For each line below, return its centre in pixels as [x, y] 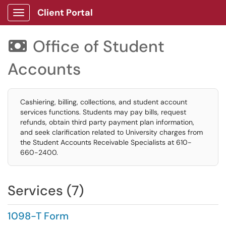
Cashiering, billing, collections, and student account [104, 102]
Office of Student [99, 46]
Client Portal [65, 13]
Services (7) [46, 190]
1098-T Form [38, 216]
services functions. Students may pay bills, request [103, 112]
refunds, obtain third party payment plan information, [107, 122]
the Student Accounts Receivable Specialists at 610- [106, 142]
